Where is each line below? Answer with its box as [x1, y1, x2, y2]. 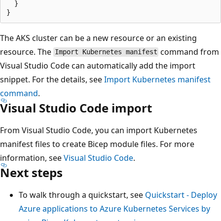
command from [158, 46, 220, 57]
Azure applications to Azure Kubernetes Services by [19, 203, 210, 214]
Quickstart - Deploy [145, 189, 217, 200]
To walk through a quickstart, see [19, 189, 145, 200]
